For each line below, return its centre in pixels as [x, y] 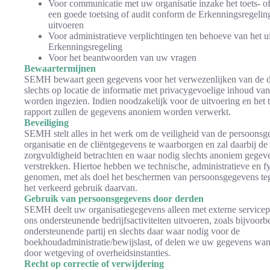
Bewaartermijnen [60, 68]
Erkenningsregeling [85, 47]
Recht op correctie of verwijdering [94, 264]
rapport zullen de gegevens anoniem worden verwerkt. [127, 112]
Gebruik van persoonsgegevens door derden [114, 199]
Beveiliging [46, 123]
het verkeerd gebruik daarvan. [81, 188]
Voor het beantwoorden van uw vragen [122, 58]
